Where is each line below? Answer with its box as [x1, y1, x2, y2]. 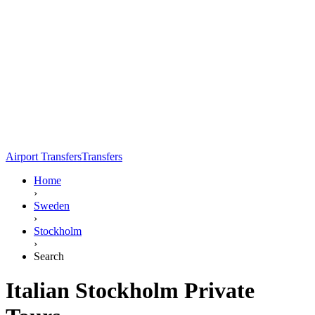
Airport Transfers [6, 150, 82, 162]
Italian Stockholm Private [6, 278, 255, 304]
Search [34, 250, 64, 262]
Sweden [34, 199, 70, 212]
